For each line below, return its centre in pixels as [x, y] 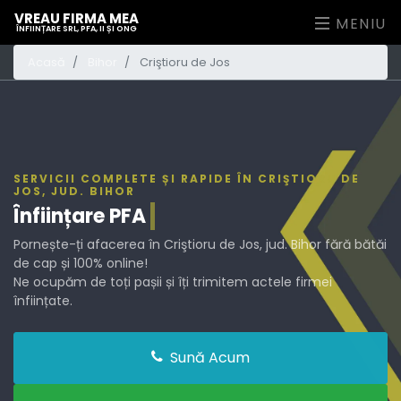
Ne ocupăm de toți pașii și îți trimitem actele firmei [173, 282]
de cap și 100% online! [81, 263]
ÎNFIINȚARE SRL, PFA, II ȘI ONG [77, 29]
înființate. [43, 301]
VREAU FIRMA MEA [77, 18]
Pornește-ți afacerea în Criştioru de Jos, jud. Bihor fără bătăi [200, 244]
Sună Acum [208, 358]
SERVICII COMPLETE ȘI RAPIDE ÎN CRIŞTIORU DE [187, 179]
